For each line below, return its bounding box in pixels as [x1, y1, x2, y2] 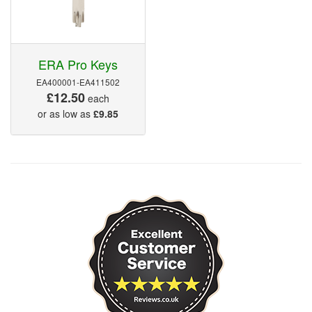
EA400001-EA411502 [36, 75, 120, 88]
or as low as [38, 106, 93, 120]
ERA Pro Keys [38, 54, 118, 73]
